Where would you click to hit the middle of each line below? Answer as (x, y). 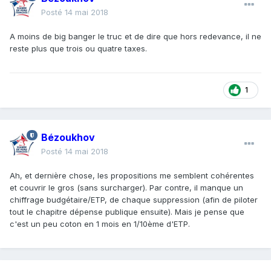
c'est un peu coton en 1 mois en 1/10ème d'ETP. (100, 224)
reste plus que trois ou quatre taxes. (78, 48)
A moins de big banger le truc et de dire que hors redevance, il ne (135, 36)
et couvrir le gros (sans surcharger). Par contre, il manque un (126, 187)
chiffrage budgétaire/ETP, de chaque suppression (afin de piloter (134, 199)
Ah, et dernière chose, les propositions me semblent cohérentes (132, 175)
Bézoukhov (68, 137)
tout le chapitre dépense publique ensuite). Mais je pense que (127, 211)
